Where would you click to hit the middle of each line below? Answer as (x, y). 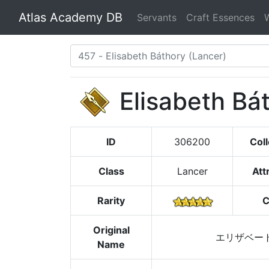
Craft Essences (220, 17)
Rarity (111, 201)
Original (111, 230)
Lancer (192, 171)
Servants (157, 17)
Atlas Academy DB (71, 17)
